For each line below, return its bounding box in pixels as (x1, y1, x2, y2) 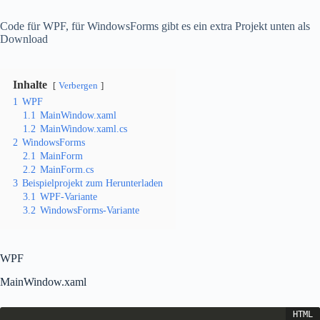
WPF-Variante (40, 191, 97, 203)
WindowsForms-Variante (40, 204, 139, 216)
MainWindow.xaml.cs (40, 123, 127, 135)
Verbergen (59, 81, 98, 91)
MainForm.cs (40, 164, 94, 176)
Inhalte (13, 79, 47, 91)
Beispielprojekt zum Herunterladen (22, 177, 163, 189)
